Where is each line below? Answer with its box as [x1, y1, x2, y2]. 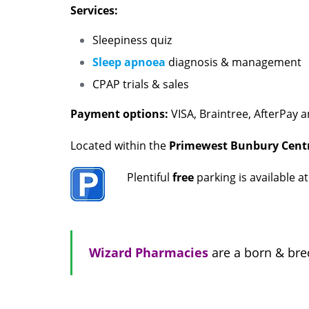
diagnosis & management [166, 54, 301, 70]
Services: [70, 2, 118, 18]
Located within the [70, 137, 169, 153]
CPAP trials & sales [92, 76, 189, 92]
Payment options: [70, 106, 168, 121]
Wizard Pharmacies [89, 243, 208, 261]
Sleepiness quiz [92, 32, 172, 48]
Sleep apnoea [92, 54, 166, 70]
